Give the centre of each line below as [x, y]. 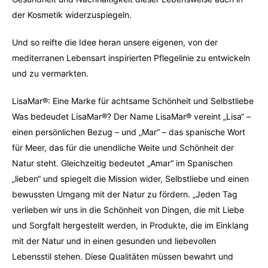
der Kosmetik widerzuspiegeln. [72, 15]
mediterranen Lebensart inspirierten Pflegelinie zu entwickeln [131, 58]
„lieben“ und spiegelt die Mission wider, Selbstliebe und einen [130, 179]
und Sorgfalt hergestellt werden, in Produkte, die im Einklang [130, 225]
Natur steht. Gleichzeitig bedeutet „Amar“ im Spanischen [122, 163]
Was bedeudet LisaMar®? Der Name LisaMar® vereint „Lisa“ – [131, 116]
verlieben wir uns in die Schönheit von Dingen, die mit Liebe [128, 210]
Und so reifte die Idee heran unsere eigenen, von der [115, 42]
